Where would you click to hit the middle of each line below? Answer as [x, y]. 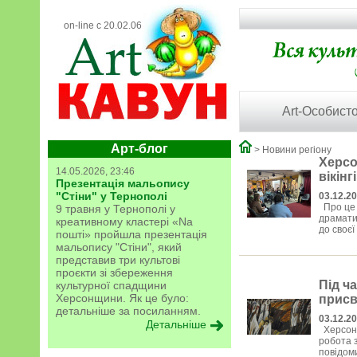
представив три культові [118, 260]
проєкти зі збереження [114, 273]
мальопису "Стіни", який [119, 247]
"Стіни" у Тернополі [112, 196]
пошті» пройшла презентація [131, 234]
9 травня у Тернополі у [116, 209]
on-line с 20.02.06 [103, 25]
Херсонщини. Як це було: [122, 298]
